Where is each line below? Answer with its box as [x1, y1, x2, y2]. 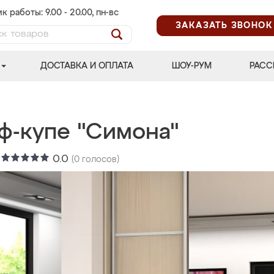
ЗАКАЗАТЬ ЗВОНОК [176, 21, 273, 30]
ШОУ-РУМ [171, 62, 212, 70]
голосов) [80, 155, 119, 164]
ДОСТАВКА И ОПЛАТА [40, 62, 134, 70]
